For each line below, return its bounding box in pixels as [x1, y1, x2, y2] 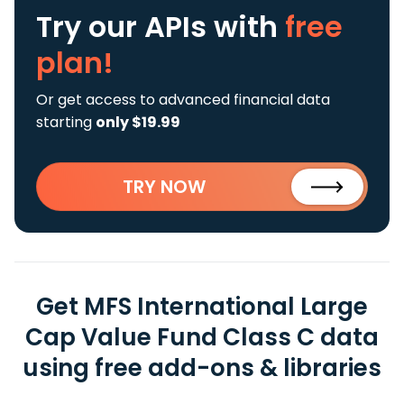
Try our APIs [36, 6, 214, 47]
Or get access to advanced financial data [36, 89, 330, 110]
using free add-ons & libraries [23, 352, 381, 384]
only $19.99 [96, 112, 180, 133]
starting [36, 112, 96, 133]
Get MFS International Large [36, 290, 368, 323]
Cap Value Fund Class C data [25, 321, 379, 353]
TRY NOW [123, 174, 206, 199]
